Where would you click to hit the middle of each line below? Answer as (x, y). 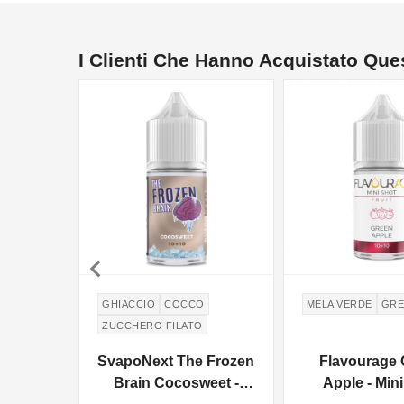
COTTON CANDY (145, 347)
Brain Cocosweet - (176, 383)
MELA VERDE (339, 304)
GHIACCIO (129, 304)
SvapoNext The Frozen (176, 362)
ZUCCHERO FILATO (152, 326)
